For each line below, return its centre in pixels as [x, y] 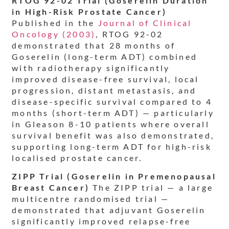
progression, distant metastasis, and [104, 90]
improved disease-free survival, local [106, 79]
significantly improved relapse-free [101, 221]
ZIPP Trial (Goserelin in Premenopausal [114, 176]
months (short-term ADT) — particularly [113, 113]
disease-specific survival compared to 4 [112, 102]
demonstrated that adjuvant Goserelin [109, 210]
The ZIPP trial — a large [152, 188]
